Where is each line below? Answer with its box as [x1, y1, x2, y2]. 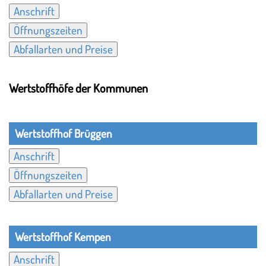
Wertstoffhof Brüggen [15, 126, 112, 141]
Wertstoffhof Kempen [15, 229, 111, 244]
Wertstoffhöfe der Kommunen [9, 80, 148, 96]
